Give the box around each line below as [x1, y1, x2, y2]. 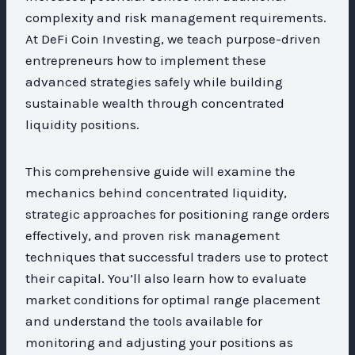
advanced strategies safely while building [25, 73, 283, 90]
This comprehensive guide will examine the [25, 162, 296, 179]
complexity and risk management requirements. [25, 9, 326, 25]
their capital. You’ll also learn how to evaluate [25, 269, 307, 286]
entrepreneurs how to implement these [25, 52, 266, 68]
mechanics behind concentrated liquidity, [25, 184, 287, 200]
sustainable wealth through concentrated [25, 94, 284, 111]
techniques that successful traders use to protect [25, 248, 328, 265]
